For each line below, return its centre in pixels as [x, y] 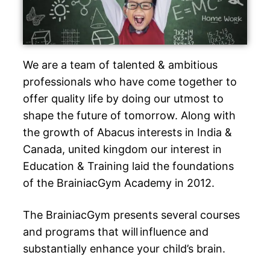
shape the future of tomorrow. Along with [129, 115]
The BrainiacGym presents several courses [131, 215]
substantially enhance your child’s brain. [126, 249]
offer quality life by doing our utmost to [123, 98]
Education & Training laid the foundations [128, 166]
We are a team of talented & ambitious [120, 64]
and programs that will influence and [116, 232]
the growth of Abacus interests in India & [127, 132]
